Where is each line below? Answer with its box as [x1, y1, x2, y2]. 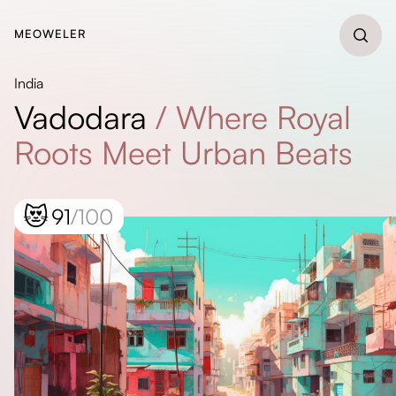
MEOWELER [14, 27, 87, 41]
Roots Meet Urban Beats [14, 133, 353, 172]
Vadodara [14, 97, 147, 137]
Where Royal [176, 97, 351, 137]
